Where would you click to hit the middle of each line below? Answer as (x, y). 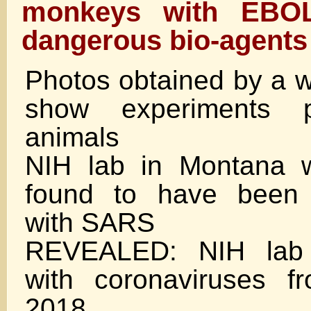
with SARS (90, 222)
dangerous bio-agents (165, 40)
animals (72, 137)
